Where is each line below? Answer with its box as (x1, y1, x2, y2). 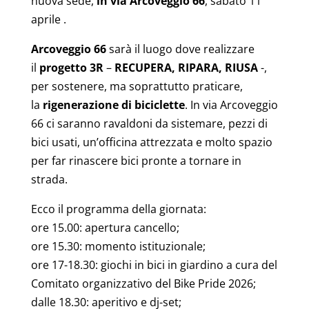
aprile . (30, 11, 66, 27)
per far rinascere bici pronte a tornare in (30, 152, 241, 168)
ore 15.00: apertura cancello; (30, 219, 179, 235)
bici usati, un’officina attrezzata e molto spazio (30, 134, 272, 150)
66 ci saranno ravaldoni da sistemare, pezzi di (30, 115, 268, 131)
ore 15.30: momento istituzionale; (30, 238, 206, 254)
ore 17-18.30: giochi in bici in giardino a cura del (30, 257, 277, 272)
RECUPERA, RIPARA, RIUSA (114, 59, 258, 75)
